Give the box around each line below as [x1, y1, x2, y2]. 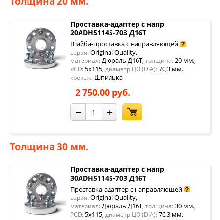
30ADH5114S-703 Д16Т [70, 173, 146, 183]
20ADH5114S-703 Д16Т [70, 28, 146, 37]
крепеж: [70, 73, 94, 82]
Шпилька [94, 73, 123, 82]
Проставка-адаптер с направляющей [70, 185, 182, 193]
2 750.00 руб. [75, 86, 130, 98]
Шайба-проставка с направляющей [70, 39, 178, 48]
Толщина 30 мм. [10, 140, 88, 153]
